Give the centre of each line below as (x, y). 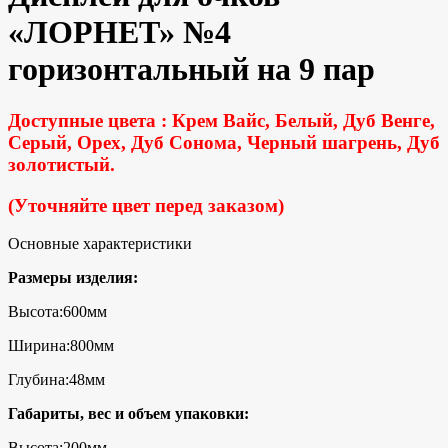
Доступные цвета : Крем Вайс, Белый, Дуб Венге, (221, 120)
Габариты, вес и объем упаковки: (128, 414)
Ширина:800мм (61, 346)
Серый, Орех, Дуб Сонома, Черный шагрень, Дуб (224, 142)
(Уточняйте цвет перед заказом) (146, 205)
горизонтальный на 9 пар (191, 69)
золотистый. (61, 164)
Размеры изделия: (73, 278)
